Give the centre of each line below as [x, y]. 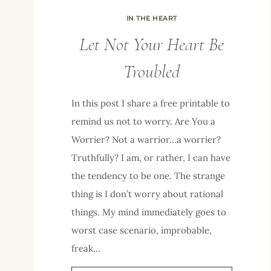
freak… [86, 249]
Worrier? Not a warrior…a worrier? [146, 140]
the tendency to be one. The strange [148, 176]
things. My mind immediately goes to [149, 212]
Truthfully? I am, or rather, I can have [151, 158]
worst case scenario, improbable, [142, 230]
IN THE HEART [152, 18]
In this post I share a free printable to [151, 103]
